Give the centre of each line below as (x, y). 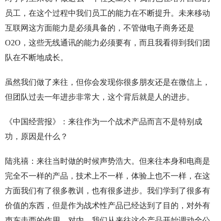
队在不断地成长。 (36, 58)
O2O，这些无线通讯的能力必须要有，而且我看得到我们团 (107, 43)
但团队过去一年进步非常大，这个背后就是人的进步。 (99, 97)
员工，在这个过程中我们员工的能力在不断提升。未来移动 (107, 13)
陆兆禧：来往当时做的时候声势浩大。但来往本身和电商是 (107, 161)
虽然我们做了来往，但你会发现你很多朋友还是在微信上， (107, 82)
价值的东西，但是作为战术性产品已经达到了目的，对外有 (107, 206)
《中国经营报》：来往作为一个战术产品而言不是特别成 (103, 122)
